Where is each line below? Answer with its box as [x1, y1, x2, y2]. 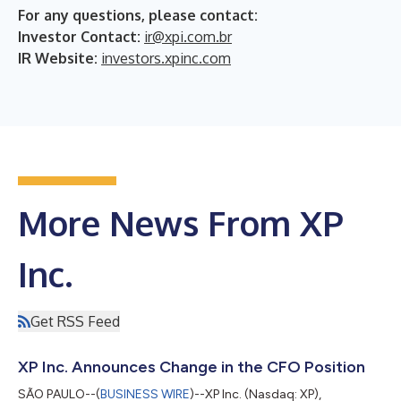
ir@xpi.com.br [144, 28, 232, 46]
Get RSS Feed [30, 312, 120, 330]
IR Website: [18, 49, 101, 67]
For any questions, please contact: [18, 6, 258, 24]
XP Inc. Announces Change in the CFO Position [18, 357, 365, 377]
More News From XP [18, 201, 344, 244]
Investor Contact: [18, 28, 144, 46]
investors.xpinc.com [101, 49, 231, 67]
